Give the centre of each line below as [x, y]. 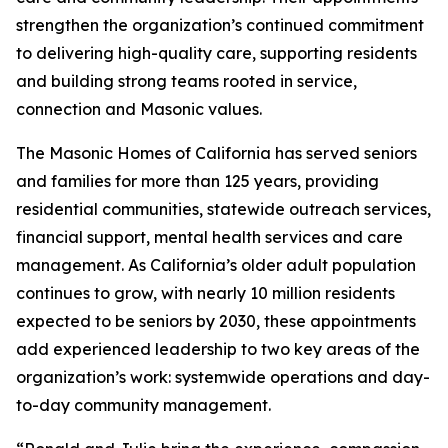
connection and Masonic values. [139, 109]
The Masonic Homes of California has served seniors [216, 153]
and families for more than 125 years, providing [197, 181]
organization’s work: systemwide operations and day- [223, 377]
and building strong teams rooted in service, [186, 81]
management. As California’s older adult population [216, 265]
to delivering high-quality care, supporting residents [216, 53]
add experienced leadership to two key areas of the [218, 349]
